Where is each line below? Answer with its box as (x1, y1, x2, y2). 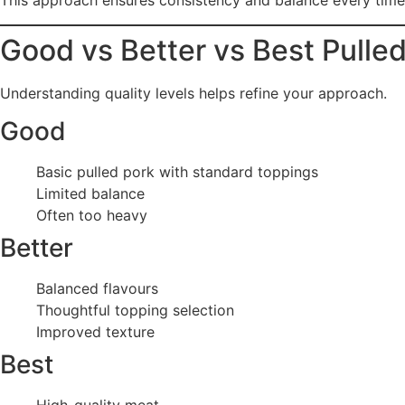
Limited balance (36, 184, 145, 203)
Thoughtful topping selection (36, 301, 234, 320)
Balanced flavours (36, 279, 158, 298)
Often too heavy (36, 206, 147, 225)
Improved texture (36, 323, 155, 342)
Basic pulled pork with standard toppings (36, 163, 318, 182)
